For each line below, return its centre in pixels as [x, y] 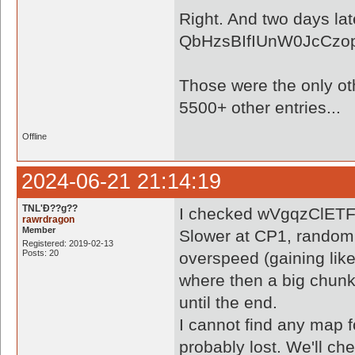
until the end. [228, 302]
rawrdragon [48, 219]
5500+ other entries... [260, 107]
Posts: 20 [40, 253]
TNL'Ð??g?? [50, 208]
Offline [34, 136]
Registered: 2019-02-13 [68, 243]
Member [39, 230]
